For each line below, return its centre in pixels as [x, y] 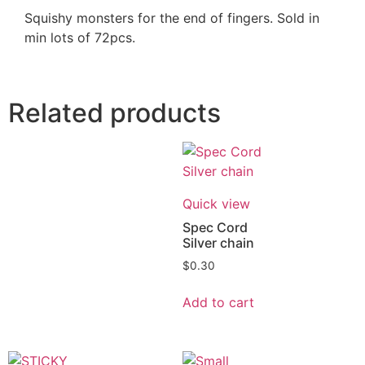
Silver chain [218, 243]
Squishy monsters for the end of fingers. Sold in [172, 18]
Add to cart [218, 303]
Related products [114, 113]
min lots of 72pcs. [80, 37]
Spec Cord [215, 228]
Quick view [216, 204]
